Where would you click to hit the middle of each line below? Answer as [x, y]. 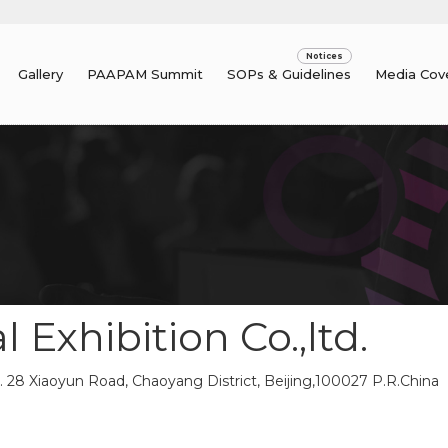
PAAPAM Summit [145, 74]
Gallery [41, 74]
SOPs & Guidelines [289, 74]
